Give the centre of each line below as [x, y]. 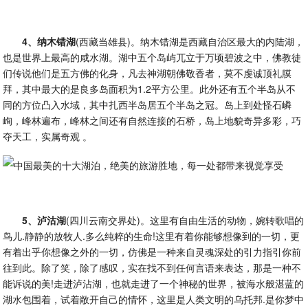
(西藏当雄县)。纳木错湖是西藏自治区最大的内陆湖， [190, 41]
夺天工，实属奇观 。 [48, 136]
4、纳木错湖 [49, 41]
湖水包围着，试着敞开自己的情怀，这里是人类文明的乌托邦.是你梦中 [154, 299]
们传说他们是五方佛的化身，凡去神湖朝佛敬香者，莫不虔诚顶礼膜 [147, 73]
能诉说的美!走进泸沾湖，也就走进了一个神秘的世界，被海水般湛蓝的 [154, 283]
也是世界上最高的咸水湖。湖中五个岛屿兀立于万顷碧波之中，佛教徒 [152, 57]
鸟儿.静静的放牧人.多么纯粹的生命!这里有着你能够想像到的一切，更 [152, 236]
